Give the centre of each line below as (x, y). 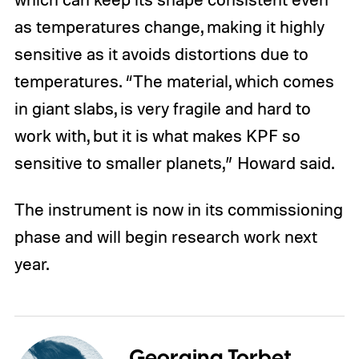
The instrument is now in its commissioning (178, 209)
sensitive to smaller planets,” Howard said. (174, 163)
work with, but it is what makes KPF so (157, 136)
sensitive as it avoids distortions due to (161, 54)
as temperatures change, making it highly (169, 27)
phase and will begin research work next (165, 236)
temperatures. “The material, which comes (174, 81)
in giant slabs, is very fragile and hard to (162, 109)
